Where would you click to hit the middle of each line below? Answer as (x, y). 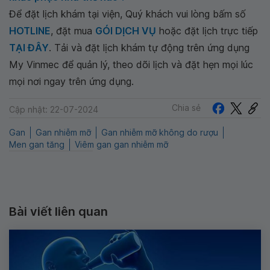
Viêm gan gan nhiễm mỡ (121, 144)
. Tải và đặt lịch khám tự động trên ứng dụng (149, 47)
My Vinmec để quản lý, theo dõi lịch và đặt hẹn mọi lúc (131, 64)
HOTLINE (30, 30)
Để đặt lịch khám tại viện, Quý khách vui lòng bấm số (127, 14)
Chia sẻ (186, 108)
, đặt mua (73, 30)
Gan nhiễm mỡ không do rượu (160, 132)
